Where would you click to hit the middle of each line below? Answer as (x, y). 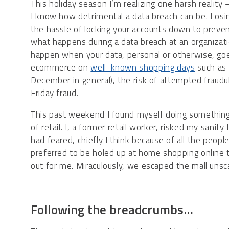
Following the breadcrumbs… (112, 210)
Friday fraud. (55, 93)
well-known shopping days (143, 68)
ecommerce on (61, 68)
